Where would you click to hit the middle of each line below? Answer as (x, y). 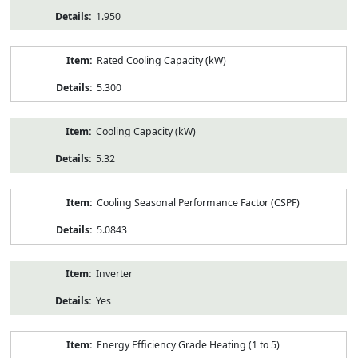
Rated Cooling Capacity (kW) (161, 60)
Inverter (114, 273)
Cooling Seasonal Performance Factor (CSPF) (198, 202)
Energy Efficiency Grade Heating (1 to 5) (188, 344)
